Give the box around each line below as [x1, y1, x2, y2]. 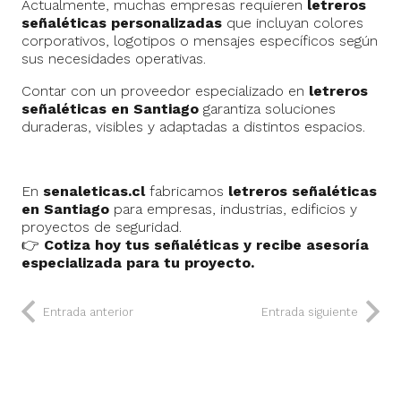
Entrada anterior [43, 305, 133, 320]
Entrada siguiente [261, 305, 358, 320]
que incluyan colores [222, 14, 363, 32]
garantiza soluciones [199, 100, 336, 118]
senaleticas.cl [43, 183, 145, 200]
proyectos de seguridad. [21, 218, 182, 236]
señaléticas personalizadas [21, 14, 222, 32]
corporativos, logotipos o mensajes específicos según [21, 32, 378, 50]
